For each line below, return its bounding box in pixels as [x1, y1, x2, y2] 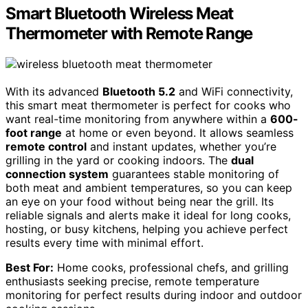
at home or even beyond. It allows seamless [62, 126, 294, 140]
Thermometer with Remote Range [5, 23, 253, 44]
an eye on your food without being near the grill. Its [5, 195, 274, 209]
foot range [5, 126, 62, 140]
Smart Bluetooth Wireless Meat [5, 3, 234, 24]
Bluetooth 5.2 [102, 85, 175, 99]
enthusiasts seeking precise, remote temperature [5, 274, 259, 289]
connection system [5, 167, 109, 181]
